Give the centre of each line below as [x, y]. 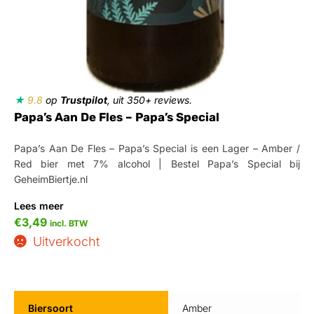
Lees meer [39, 205]
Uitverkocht [66, 241]
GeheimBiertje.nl [51, 179]
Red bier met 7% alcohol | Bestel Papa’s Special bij [157, 163]
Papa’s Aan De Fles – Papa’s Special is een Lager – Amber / [157, 148]
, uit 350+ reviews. [150, 100]
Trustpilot [84, 100]
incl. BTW [69, 223]
